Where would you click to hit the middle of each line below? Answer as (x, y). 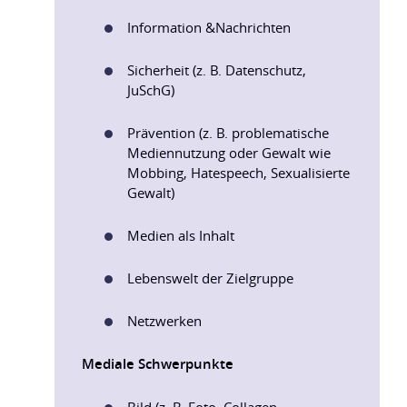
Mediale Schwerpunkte (158, 364)
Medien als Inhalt (181, 235)
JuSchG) (151, 90)
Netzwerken (164, 321)
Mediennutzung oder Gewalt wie (229, 153)
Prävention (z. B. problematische (228, 133)
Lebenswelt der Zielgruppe (210, 278)
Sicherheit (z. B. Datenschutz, (217, 70)
